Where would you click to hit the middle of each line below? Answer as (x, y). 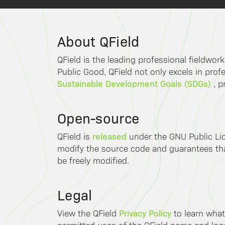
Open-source (98, 118)
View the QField (88, 213)
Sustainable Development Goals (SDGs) (134, 83)
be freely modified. (93, 160)
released (109, 136)
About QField (98, 41)
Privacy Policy (145, 213)
